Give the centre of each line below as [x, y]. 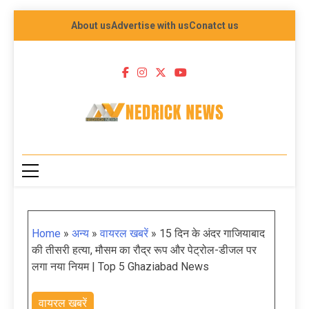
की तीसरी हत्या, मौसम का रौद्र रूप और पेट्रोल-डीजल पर [144, 250]
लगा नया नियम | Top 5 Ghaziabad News [120, 267]
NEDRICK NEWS [185, 148]
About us [91, 26]
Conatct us [213, 26]
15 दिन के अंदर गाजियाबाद [212, 234]
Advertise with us [150, 26]
